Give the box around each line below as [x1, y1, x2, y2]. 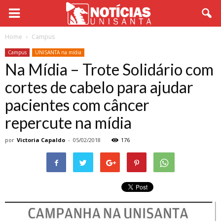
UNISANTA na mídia [35, 49, 81, 56]
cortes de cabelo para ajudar [5, 77, 193, 97]
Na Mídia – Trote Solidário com [5, 60, 214, 79]
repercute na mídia [5, 113, 132, 132]
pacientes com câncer [5, 95, 149, 114]
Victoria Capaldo [17, 136, 65, 144]
